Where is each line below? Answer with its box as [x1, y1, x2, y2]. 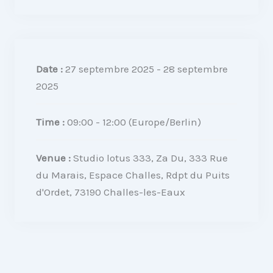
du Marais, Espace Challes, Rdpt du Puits [36, 169, 230, 181]
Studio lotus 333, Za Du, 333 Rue [73, 152, 229, 164]
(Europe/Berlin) [129, 116, 202, 128]
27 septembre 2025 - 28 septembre [63, 63, 229, 75]
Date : [36, 63, 63, 75]
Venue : [36, 152, 74, 164]
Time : [36, 116, 68, 128]
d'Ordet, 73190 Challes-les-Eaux [36, 186, 186, 198]
